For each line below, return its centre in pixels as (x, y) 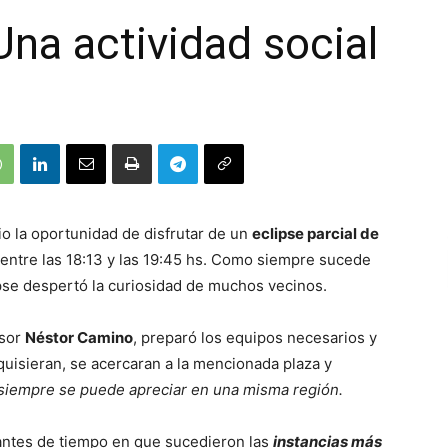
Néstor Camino (79, 337)
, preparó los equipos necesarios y (255, 337)
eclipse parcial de (315, 233)
